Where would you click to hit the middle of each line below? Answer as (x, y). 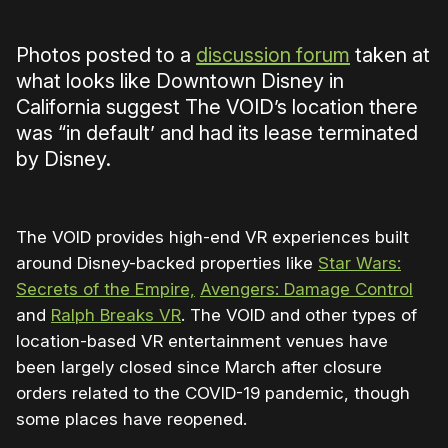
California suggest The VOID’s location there (217, 107)
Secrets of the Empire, (105, 289)
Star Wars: (359, 263)
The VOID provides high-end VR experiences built (212, 237)
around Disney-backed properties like (167, 263)
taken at (390, 55)
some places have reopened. (131, 419)
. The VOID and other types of (299, 315)
